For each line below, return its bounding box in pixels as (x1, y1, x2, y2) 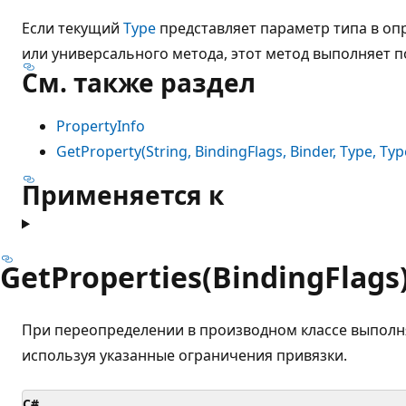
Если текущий (22, 17, 123, 38)
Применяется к (22, 177, 224, 212)
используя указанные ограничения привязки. (22, 344, 347, 365)
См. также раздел (22, 64, 256, 100)
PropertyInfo (56, 115, 145, 136)
